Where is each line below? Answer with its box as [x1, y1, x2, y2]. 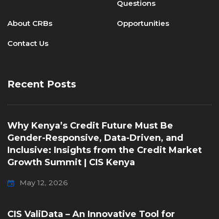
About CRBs [7, 19, 52, 28]
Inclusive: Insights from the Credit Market [7, 145, 202, 155]
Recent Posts [7, 78, 76, 90]
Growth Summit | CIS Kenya [7, 157, 137, 168]
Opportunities [117, 19, 169, 28]
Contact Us [7, 39, 48, 48]
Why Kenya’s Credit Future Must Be [7, 120, 173, 131]
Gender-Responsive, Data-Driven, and [7, 132, 183, 143]
